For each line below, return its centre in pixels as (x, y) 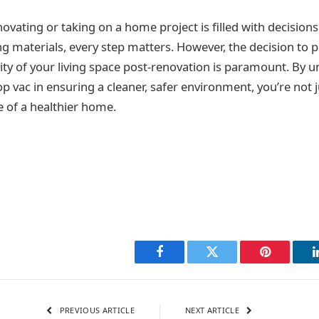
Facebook (183, 262)
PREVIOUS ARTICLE (96, 310)
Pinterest (286, 262)
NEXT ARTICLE (214, 310)
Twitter (230, 262)
